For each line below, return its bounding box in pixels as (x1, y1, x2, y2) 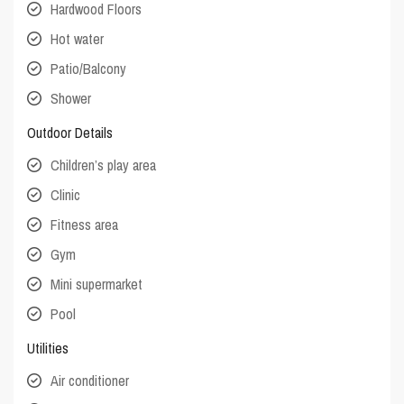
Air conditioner (50, 371, 130, 391)
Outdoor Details (27, 123, 114, 143)
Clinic (50, 185, 81, 206)
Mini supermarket (50, 274, 143, 295)
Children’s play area (50, 155, 157, 176)
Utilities (27, 338, 69, 359)
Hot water (50, 29, 105, 50)
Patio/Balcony (50, 59, 127, 79)
